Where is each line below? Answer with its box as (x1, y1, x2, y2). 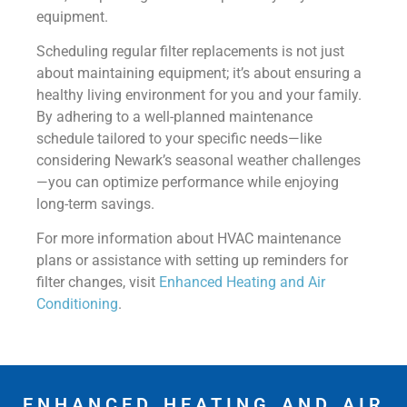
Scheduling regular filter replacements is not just (36, 42, 344, 60)
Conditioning (36, 295, 118, 313)
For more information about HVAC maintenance (36, 230, 341, 248)
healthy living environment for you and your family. (36, 85, 362, 104)
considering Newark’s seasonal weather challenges (36, 151, 361, 169)
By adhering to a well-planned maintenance (36, 107, 313, 125)
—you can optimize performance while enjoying (36, 173, 339, 191)
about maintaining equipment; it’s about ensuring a (36, 64, 362, 82)
